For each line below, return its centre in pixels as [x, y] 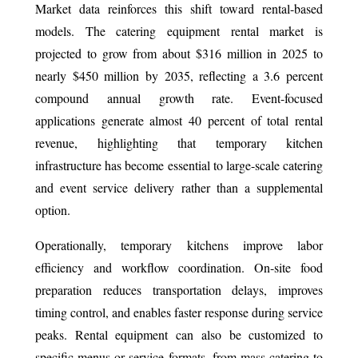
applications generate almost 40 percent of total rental [179, 120]
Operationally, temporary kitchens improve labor [179, 245]
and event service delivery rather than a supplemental [179, 187]
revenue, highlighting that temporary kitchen [179, 142]
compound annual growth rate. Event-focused [179, 97]
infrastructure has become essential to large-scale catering [179, 165]
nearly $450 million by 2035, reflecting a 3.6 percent [179, 75]
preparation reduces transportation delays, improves [179, 289]
